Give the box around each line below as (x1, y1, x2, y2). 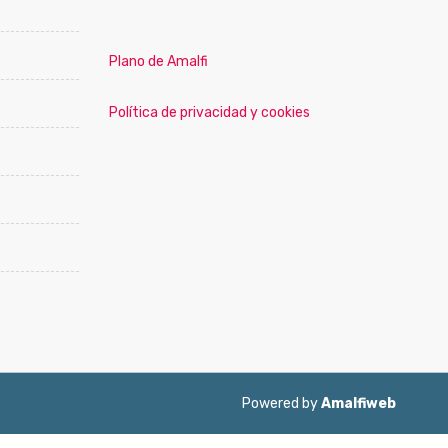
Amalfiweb (321, 395, 396, 412)
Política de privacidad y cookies (108, 104, 310, 121)
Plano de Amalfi (108, 53, 208, 70)
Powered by (242, 395, 321, 412)
